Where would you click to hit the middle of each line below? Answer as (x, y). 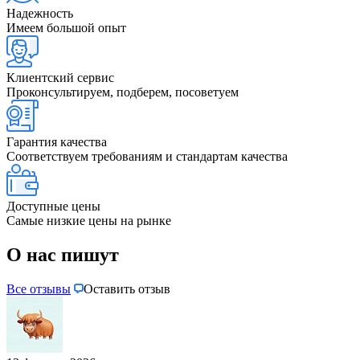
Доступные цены (53, 206)
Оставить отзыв (127, 288)
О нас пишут (63, 254)
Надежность (40, 13)
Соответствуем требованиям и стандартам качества (147, 156)
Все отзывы (39, 288)
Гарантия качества (57, 141)
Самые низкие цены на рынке (89, 220)
